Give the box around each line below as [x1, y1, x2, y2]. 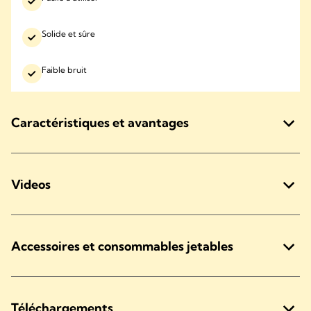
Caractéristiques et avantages [11, 114, 189, 131]
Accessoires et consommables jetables [11, 237, 233, 254]
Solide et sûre [42, 28, 95, 40]
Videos [11, 176, 51, 192]
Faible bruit [42, 65, 87, 76]
